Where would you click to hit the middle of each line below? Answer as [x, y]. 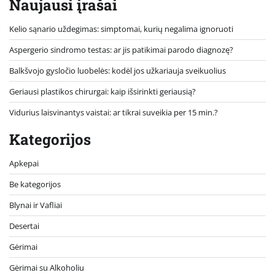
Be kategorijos [35, 184]
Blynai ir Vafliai [36, 205]
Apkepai [24, 164]
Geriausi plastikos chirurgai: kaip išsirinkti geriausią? [103, 92]
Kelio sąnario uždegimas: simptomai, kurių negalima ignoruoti [121, 29]
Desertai [24, 226]
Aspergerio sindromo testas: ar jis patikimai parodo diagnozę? [121, 50]
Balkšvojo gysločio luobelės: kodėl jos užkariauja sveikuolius [118, 71]
